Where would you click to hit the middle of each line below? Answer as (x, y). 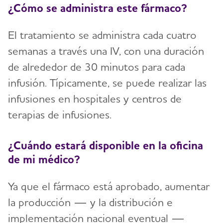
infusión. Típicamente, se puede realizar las (107, 83)
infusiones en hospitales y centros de (95, 99)
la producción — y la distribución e (90, 202)
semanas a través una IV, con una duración (106, 51)
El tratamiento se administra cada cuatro (102, 35)
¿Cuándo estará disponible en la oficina (106, 145)
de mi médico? (44, 159)
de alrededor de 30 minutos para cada (97, 67)
